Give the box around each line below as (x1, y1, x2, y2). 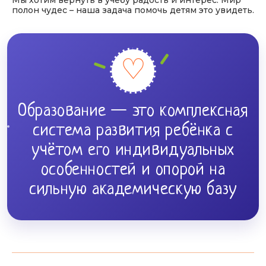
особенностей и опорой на (40, 160, 226, 180)
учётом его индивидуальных (31, 141, 235, 160)
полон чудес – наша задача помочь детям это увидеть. (12, 4, 254, 15)
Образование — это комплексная (18, 102, 248, 121)
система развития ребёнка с (33, 121, 233, 141)
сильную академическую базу (29, 180, 237, 199)
